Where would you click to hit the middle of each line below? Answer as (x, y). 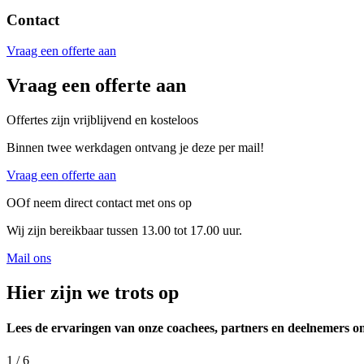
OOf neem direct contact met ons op (99, 203)
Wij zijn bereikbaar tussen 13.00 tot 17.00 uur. (124, 231)
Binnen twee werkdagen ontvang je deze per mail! (135, 148)
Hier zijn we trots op (93, 293)
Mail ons (29, 258)
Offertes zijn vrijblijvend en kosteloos (102, 120)
